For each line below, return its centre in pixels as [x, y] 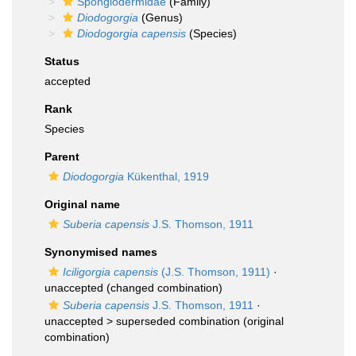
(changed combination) [163, 288]
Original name [82, 204]
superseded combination [178, 321]
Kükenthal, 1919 [166, 176]
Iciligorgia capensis [110, 272]
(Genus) [161, 17]
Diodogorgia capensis [132, 33]
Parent [62, 157]
